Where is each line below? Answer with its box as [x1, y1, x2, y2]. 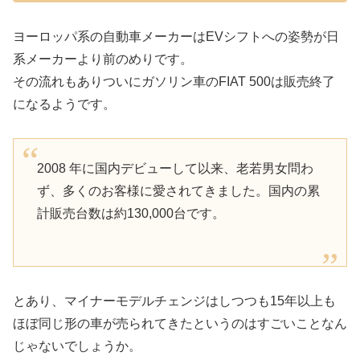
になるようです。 [13, 96, 116, 111]
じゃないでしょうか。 [13, 338, 141, 353]
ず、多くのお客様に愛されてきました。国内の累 [36, 183, 320, 198]
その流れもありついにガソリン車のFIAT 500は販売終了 [13, 74, 335, 88]
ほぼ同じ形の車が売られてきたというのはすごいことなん [13, 316, 347, 330]
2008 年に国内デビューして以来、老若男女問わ [36, 161, 313, 175]
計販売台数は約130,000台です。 [36, 206, 225, 220]
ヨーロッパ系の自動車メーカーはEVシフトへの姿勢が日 [13, 29, 339, 43]
